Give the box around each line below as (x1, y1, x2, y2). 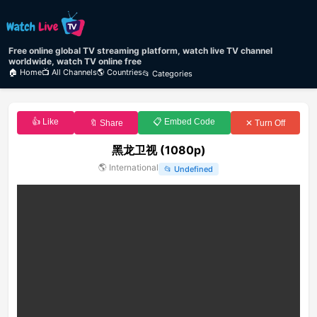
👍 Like (32, 117, 59, 127)
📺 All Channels (42, 67, 97, 78)
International (109, 162, 158, 173)
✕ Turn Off (245, 117, 285, 128)
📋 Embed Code (153, 117, 216, 127)
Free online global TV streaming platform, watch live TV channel (8, 45, 272, 57)
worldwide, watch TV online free (8, 56, 142, 67)
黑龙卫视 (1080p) (111, 143, 206, 158)
